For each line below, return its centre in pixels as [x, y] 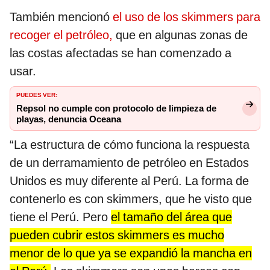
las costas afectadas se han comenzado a [121, 53]
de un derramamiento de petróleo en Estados [129, 162]
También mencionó [61, 17]
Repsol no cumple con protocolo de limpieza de [116, 108]
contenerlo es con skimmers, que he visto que [131, 199]
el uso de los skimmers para [187, 17]
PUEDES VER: [37, 94]
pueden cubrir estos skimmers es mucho [117, 235]
